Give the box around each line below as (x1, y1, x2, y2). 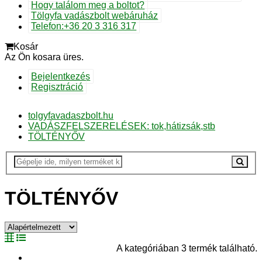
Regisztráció (31, 82, 84, 92)
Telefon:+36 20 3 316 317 (31, 21, 137, 32)
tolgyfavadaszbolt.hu (28, 110, 113, 120)
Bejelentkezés (31, 71, 91, 82)
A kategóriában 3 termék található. (116, 243, 257, 254)
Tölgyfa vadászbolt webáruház (31, 11, 158, 21)
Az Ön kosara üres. (5, 51, 84, 62)
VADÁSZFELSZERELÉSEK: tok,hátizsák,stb (28, 120, 215, 131)
